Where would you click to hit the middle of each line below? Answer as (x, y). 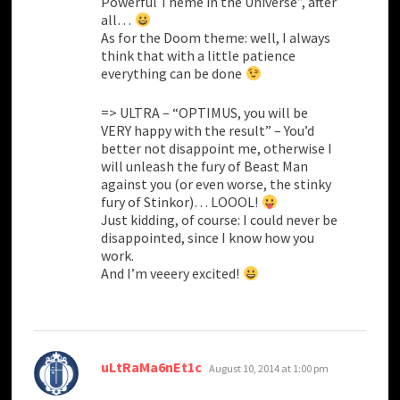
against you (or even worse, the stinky (217, 184)
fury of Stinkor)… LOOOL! (181, 202)
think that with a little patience (199, 56)
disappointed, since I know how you (208, 238)
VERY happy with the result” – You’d (208, 131)
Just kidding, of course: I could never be (220, 220)
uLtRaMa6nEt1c (152, 367)
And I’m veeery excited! (172, 274)
